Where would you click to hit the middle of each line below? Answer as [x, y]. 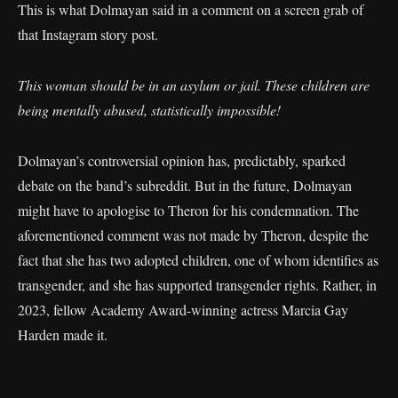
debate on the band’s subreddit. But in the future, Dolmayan [185, 185]
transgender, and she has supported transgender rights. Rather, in [197, 285]
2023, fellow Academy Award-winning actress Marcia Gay [183, 310]
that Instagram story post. [88, 34]
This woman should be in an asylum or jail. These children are [194, 85]
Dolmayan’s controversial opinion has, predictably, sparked [182, 160]
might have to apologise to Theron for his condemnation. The [188, 210]
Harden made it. [63, 334]
